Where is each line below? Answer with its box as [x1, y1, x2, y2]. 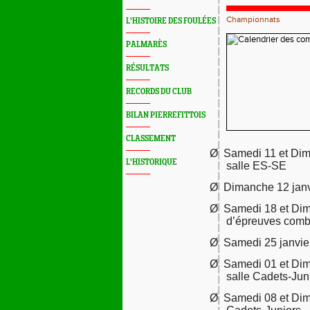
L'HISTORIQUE [126, 158, 177, 167]
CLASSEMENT [126, 134, 176, 143]
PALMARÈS [126, 40, 167, 49]
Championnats [226, 15, 280, 24]
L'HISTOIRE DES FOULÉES [126, 17, 216, 26]
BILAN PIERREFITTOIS [126, 111, 206, 120]
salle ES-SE [226, 160, 286, 172]
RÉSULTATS [126, 64, 169, 73]
